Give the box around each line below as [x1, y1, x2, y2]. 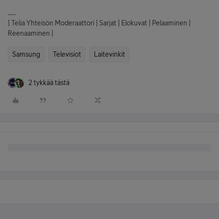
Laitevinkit [94, 50, 125, 59]
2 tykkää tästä [28, 79, 69, 87]
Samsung [12, 50, 40, 59]
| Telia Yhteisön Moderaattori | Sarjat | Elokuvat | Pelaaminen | [8, 19, 191, 27]
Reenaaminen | [8, 29, 53, 38]
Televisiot [53, 50, 81, 59]
